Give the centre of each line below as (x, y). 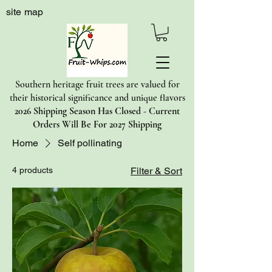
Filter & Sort (156, 171)
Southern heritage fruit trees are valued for (97, 84)
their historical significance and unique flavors (97, 97)
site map (25, 12)
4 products (32, 170)
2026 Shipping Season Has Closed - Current (97, 111)
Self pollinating (90, 143)
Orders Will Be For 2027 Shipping (97, 124)
